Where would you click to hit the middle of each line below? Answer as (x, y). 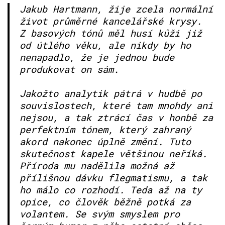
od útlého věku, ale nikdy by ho (105, 45)
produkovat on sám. (69, 69)
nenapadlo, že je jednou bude (97, 57)
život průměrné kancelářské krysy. (111, 21)
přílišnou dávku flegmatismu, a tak (114, 177)
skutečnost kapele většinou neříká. (114, 153)
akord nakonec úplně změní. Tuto (105, 141)
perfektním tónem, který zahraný (105, 129)
